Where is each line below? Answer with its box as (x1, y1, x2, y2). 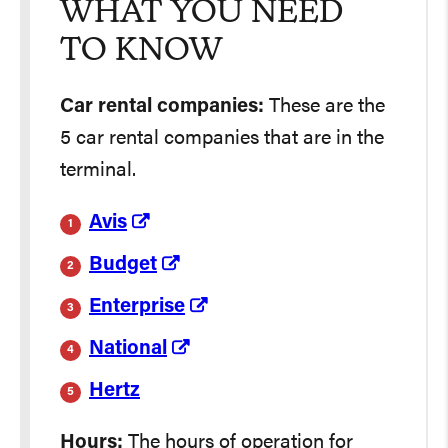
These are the (264, 97, 385, 117)
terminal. (60, 161, 136, 181)
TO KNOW (60, 36, 223, 68)
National (89, 339, 167, 359)
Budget (89, 255, 157, 275)
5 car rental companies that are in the (60, 129, 384, 149)
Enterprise (89, 297, 185, 317)
